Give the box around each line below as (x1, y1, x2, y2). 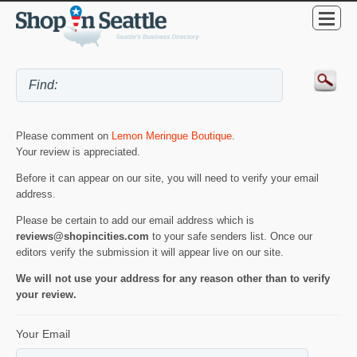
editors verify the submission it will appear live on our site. (16, 245, 284, 258)
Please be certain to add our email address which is (16, 214, 254, 226)
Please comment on (16, 129, 112, 142)
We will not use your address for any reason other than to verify (16, 272, 330, 284)
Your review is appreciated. (16, 145, 140, 158)
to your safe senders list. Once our (149, 229, 312, 242)
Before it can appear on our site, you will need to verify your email (16, 171, 319, 184)
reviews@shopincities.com (16, 229, 149, 242)
